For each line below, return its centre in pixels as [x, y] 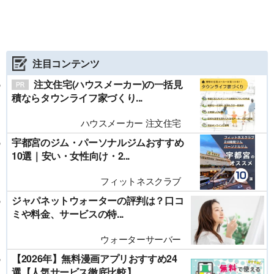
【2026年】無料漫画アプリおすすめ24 [94, 259]
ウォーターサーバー [141, 239]
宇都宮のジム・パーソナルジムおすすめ [98, 143]
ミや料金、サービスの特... [68, 214]
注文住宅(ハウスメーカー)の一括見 [108, 84]
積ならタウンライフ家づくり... [77, 98]
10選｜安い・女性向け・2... [71, 156]
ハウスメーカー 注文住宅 [131, 123]
